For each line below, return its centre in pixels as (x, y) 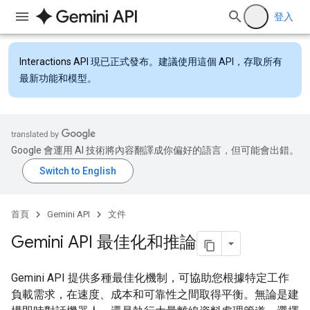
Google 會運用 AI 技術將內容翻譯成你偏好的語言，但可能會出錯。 (155, 150)
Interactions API (54, 62)
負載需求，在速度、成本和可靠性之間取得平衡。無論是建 (155, 294)
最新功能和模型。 (58, 78)
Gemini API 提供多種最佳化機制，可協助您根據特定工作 (150, 278)
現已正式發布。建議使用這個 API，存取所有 (185, 62)
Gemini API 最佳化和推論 (104, 243)
